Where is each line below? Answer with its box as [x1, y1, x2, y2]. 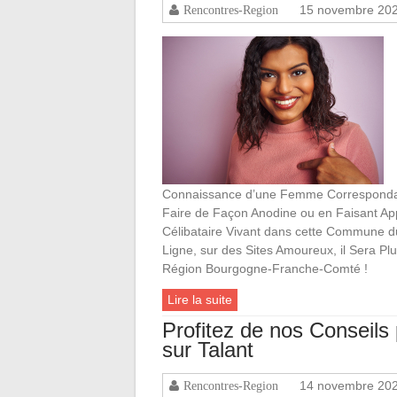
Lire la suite [167, 292, 232, 307]
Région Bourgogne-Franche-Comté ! [162, 261, 368, 276]
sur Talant [162, 337, 253, 362]
